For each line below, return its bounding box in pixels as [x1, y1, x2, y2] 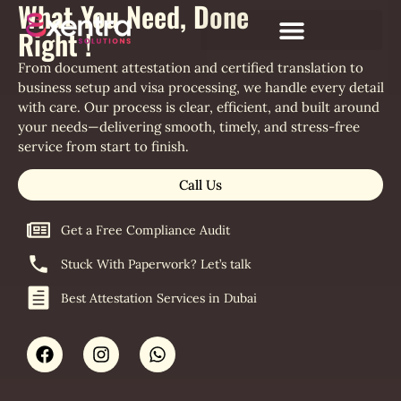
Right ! [18, 23, 92, 64]
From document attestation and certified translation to [18, 59, 363, 76]
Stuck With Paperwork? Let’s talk [60, 255, 252, 272]
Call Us [179, 176, 222, 194]
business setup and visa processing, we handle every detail [18, 79, 384, 96]
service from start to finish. [18, 138, 189, 155]
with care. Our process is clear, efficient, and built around [18, 98, 380, 115]
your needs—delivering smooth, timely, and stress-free [18, 118, 360, 135]
